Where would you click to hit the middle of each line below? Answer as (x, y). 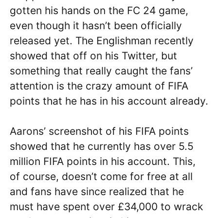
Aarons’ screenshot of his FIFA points (99, 131)
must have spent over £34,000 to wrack (106, 207)
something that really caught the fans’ (101, 71)
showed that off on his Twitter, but (93, 55)
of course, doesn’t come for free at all (101, 176)
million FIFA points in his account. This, (103, 161)
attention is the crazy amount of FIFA (99, 86)
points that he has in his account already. (109, 101)
